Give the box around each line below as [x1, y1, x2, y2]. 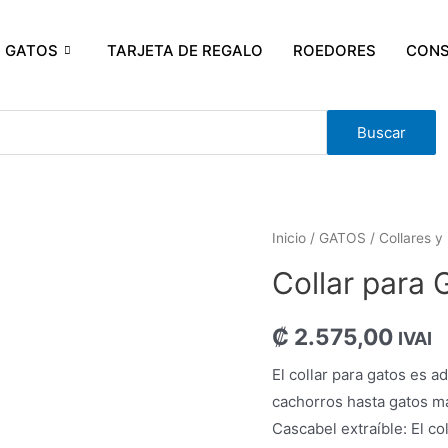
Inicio [272, 230, 306, 246]
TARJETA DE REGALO [106, 40, 263, 60]
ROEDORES [292, 40, 376, 60]
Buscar [357, 123, 407, 142]
